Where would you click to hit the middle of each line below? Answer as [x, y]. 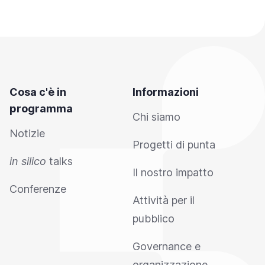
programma [41, 109]
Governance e [167, 246]
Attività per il [164, 200]
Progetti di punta [174, 145]
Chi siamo [156, 117]
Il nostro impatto [173, 172]
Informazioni [166, 92]
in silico [28, 161]
